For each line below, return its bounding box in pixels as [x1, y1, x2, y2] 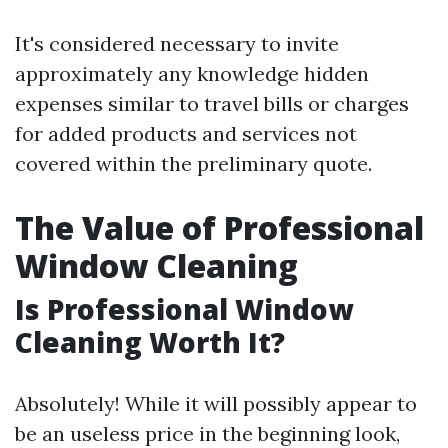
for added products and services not [15, 121, 357, 146]
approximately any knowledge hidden [15, 61, 369, 86]
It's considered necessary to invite [15, 31, 339, 56]
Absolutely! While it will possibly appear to [15, 391, 417, 416]
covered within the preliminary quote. [15, 151, 372, 176]
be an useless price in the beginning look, [15, 421, 400, 446]
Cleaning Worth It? [15, 323, 285, 361]
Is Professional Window [15, 290, 353, 328]
